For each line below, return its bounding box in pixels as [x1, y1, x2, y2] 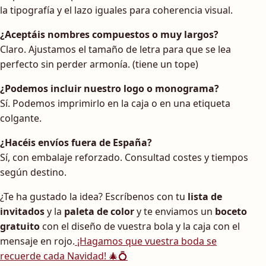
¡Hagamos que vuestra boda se [75, 235, 217, 248]
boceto [215, 205, 247, 218]
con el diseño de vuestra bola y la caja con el [40, 220, 240, 233]
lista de [188, 190, 222, 204]
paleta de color [64, 205, 134, 218]
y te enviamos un [134, 205, 215, 218]
